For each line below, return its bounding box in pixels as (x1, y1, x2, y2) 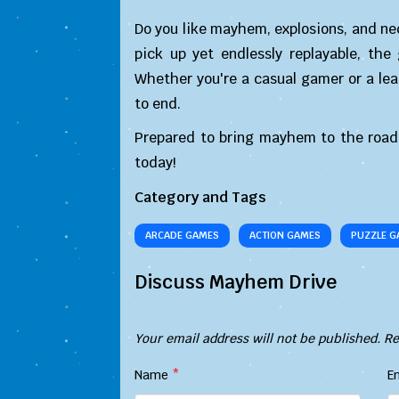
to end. (134, 94, 181, 113)
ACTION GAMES (249, 229, 321, 241)
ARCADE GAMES (145, 229, 219, 241)
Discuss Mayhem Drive (134, 270, 337, 294)
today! (134, 153, 176, 172)
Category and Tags (134, 188, 266, 207)
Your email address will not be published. (134, 330, 380, 346)
